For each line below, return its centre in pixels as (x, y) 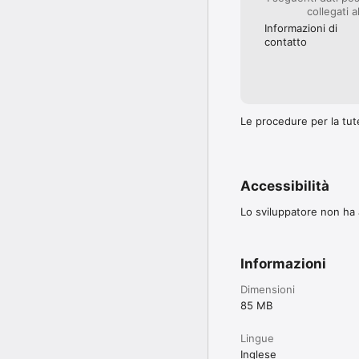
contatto (286, 41)
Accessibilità (285, 186)
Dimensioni (268, 289)
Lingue (257, 338)
